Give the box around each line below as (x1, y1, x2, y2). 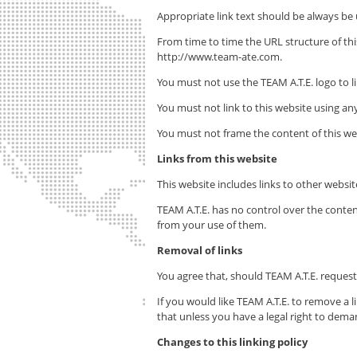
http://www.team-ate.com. (157, 49, 282, 64)
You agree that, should (157, 269, 265, 283)
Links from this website (157, 151, 277, 166)
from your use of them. (157, 218, 266, 232)
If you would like (157, 294, 237, 308)
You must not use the (157, 75, 261, 89)
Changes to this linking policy (157, 335, 308, 349)
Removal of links (157, 243, 242, 257)
